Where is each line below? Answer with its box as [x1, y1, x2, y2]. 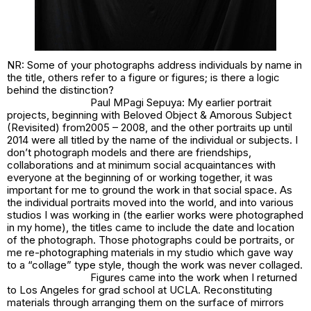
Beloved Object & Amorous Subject [123, 108, 292, 121]
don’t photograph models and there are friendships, [7, 145, 251, 159]
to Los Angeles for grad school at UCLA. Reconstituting [7, 283, 272, 296]
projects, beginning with [7, 108, 123, 121]
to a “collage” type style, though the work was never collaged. [7, 258, 303, 271]
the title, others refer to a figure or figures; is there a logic [7, 70, 280, 84]
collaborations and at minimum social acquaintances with [7, 158, 276, 171]
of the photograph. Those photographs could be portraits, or [7, 233, 294, 246]
